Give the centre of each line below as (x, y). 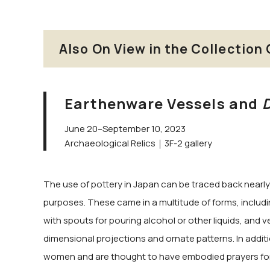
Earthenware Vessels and (163, 103)
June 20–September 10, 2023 (125, 129)
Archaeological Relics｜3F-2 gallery (138, 143)
